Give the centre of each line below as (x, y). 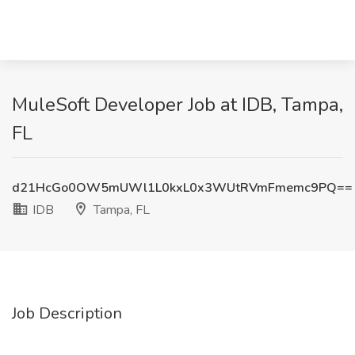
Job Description (67, 313)
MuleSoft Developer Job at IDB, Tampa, (177, 105)
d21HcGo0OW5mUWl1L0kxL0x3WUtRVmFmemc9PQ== (182, 188)
